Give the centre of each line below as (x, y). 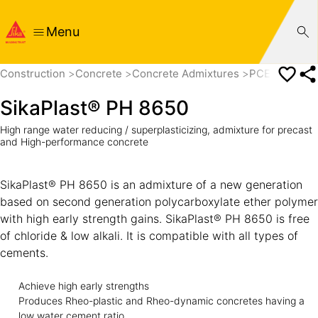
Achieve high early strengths (83, 285)
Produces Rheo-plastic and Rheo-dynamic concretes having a (161, 300)
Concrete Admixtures (187, 74)
